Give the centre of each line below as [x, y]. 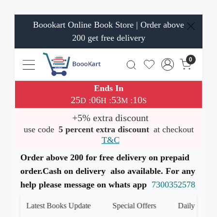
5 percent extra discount [104, 129]
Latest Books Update [51, 206]
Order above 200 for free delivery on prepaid [105, 157]
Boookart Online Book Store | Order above [108, 25]
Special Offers [127, 206]
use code [40, 129]
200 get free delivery [108, 38]
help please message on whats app [86, 185]
